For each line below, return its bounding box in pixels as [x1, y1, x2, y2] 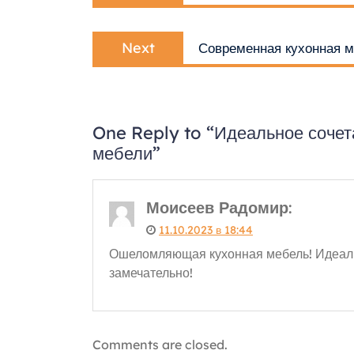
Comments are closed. [92, 336, 228, 352]
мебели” [92, 141, 160, 164]
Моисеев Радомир [146, 197, 288, 217]
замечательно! [109, 264, 193, 281]
